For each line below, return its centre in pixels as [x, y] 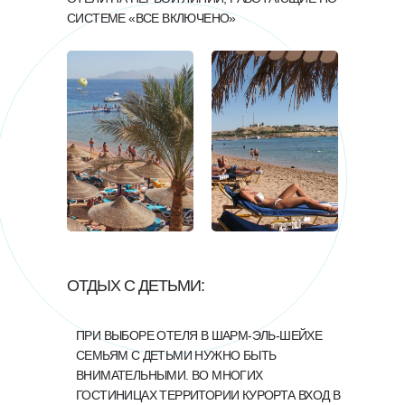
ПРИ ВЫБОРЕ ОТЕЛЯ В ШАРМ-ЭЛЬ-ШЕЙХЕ [199, 335]
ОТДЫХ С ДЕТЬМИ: [136, 286]
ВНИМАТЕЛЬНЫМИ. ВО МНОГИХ [170, 375]
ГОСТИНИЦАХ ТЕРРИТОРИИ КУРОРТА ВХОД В [208, 395]
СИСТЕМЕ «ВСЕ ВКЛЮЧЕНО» [151, 18]
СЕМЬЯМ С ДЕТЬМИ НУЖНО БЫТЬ [176, 355]
